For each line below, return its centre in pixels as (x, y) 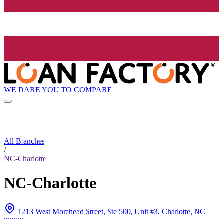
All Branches (24, 141)
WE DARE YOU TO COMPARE (58, 89)
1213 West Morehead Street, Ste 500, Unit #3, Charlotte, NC (111, 212)
